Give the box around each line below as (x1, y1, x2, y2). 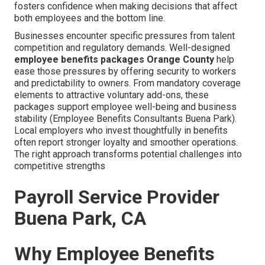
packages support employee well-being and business (14, 101, 237, 113)
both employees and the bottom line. (14, 12, 165, 24)
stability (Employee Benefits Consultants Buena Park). (14, 113, 237, 125)
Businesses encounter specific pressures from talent (14, 30, 235, 42)
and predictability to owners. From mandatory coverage (14, 77, 241, 89)
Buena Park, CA (14, 207, 146, 230)
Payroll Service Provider (14, 186, 219, 209)
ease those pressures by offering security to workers (14, 66, 236, 77)
